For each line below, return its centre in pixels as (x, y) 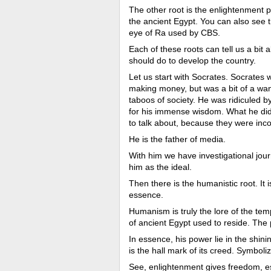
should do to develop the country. (192, 60)
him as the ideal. (162, 167)
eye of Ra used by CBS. (176, 33)
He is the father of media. (178, 139)
